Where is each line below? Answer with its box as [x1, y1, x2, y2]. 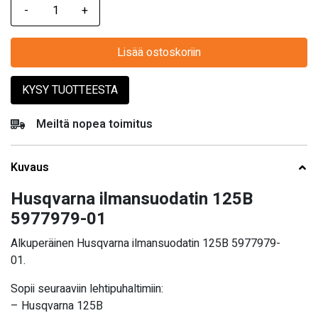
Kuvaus [11, 159, 49, 177]
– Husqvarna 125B [11, 297, 103, 315]
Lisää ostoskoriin [117, 44, 201, 62]
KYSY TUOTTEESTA [22, 82, 118, 99]
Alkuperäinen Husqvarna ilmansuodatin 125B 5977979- [11, 235, 280, 253]
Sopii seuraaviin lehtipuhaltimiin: [11, 280, 163, 298]
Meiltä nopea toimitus [36, 116, 153, 133]
